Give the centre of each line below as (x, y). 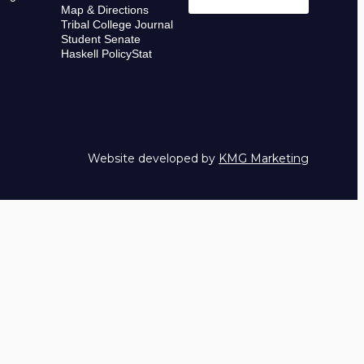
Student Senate (100, 39)
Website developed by (153, 159)
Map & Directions (104, 10)
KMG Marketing (264, 159)
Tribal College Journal (117, 25)
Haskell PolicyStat (106, 54)
